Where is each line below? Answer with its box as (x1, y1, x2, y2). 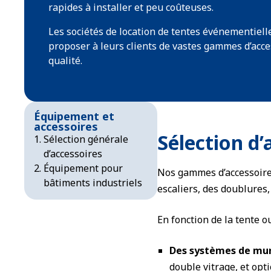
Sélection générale (44, 132, 128, 146)
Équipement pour (44, 162, 123, 175)
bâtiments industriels (44, 176, 142, 189)
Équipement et (34, 109, 114, 123)
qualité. (48, 54, 82, 67)
